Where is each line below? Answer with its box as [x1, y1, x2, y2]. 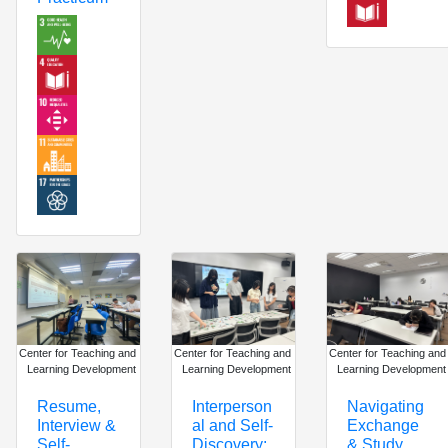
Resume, [37, 398, 101, 415]
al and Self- [191, 416, 273, 434]
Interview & [37, 417, 116, 434]
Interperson [191, 397, 272, 415]
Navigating [346, 397, 424, 415]
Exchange [346, 416, 419, 434]
